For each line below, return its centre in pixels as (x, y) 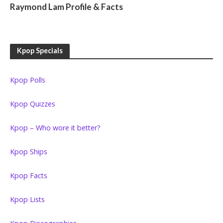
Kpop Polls (28, 80)
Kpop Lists (27, 200)
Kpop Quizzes (33, 104)
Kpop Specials (40, 51)
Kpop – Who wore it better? (55, 128)
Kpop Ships (29, 152)
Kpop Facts (29, 176)
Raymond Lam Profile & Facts (66, 7)
